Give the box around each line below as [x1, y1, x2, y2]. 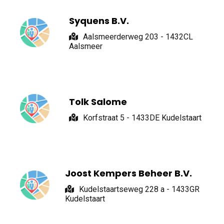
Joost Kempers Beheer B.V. [65, 167, 192, 180]
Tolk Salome [69, 95, 127, 108]
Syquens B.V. [68, 14, 129, 27]
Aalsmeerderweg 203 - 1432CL [82, 32, 193, 42]
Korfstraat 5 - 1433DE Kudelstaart [83, 113, 202, 123]
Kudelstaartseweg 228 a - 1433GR [79, 184, 199, 194]
